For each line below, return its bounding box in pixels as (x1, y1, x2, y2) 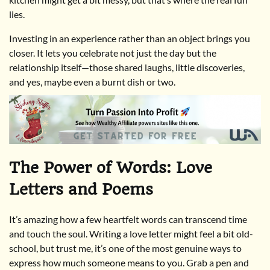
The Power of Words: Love (9, 158, 212, 177)
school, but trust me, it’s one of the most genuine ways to (9, 242, 242, 254)
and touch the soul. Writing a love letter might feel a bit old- (9, 227, 253, 239)
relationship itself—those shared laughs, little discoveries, (9, 61, 245, 73)
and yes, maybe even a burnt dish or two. (9, 75, 175, 87)
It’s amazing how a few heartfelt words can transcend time (9, 213, 247, 225)
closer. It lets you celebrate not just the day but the (9, 46, 216, 58)
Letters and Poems (9, 180, 153, 198)
